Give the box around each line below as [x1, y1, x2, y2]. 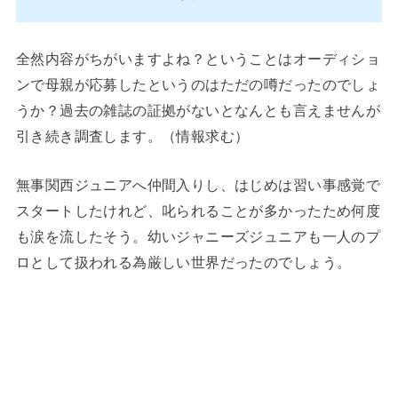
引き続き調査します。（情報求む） [15, 127, 250, 144]
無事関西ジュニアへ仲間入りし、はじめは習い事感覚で [15, 177, 381, 194]
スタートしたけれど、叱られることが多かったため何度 [15, 203, 381, 219]
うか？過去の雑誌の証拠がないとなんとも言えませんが [15, 101, 381, 118]
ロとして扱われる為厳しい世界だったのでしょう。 [15, 254, 352, 271]
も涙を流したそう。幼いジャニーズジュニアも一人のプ [15, 228, 381, 245]
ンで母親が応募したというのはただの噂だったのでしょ [15, 76, 381, 92]
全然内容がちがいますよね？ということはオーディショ [15, 50, 381, 67]
